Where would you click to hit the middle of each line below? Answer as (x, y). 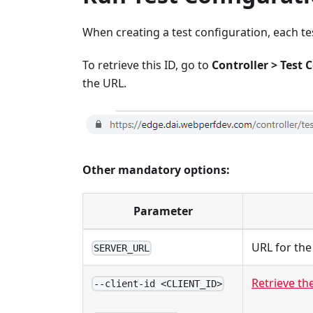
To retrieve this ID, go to (147, 65)
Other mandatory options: (156, 169)
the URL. (104, 83)
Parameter (163, 211)
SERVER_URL (122, 248)
